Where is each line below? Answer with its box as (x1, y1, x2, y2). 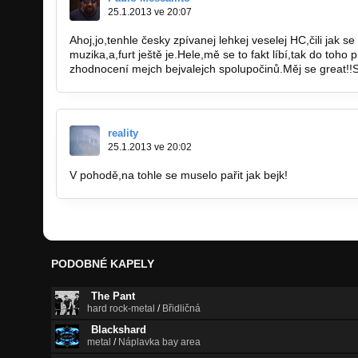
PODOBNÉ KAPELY (51, 257, 154, 271)
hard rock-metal (87, 303, 155, 315)
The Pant (91, 290, 135, 303)
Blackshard (91, 324, 146, 336)
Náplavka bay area (118, 336, 201, 348)
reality (108, 127, 138, 140)
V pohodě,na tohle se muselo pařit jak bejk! (70, 169, 288, 182)
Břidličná (162, 303, 201, 315)
